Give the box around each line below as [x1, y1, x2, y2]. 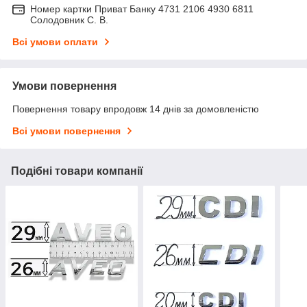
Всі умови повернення [12, 125, 121, 136]
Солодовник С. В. [30, 14, 108, 25]
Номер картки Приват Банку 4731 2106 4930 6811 [30, 3, 254, 14]
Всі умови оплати [12, 36, 98, 47]
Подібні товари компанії [11, 165, 143, 177]
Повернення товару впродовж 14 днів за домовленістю [12, 103, 259, 114]
